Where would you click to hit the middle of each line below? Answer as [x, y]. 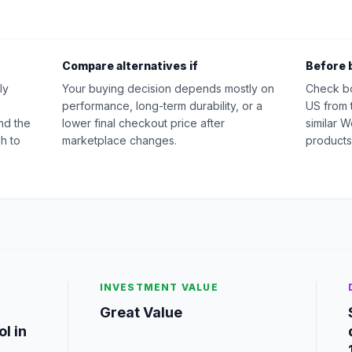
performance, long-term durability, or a [162, 106]
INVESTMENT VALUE [159, 287]
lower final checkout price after [143, 123]
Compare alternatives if [130, 66]
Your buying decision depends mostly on [168, 88]
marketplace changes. [119, 140]
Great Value [141, 312]
